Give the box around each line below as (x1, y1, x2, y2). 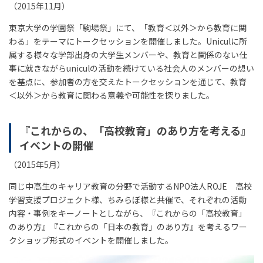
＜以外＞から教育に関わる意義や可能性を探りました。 (9, 89, 214, 101)
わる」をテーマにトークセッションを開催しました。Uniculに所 (9, 35, 247, 47)
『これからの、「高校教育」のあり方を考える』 (19, 122, 251, 138)
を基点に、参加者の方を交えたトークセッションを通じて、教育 (9, 75, 247, 87)
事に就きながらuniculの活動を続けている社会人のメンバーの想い (9, 62, 254, 74)
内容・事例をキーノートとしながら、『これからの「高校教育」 (9, 207, 247, 219)
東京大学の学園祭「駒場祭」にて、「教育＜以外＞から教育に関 (9, 21, 247, 33)
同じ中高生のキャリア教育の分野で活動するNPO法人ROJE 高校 (9, 180, 252, 192)
